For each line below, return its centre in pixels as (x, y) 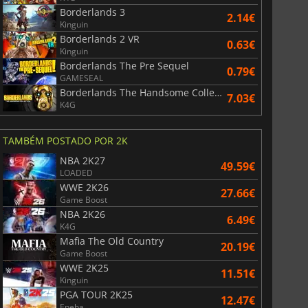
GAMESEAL (81, 78)
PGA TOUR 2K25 (96, 294)
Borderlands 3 (92, 12)
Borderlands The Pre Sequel (124, 65)
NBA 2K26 (82, 214)
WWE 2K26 (84, 187)
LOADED (76, 173)
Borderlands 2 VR (99, 38)
